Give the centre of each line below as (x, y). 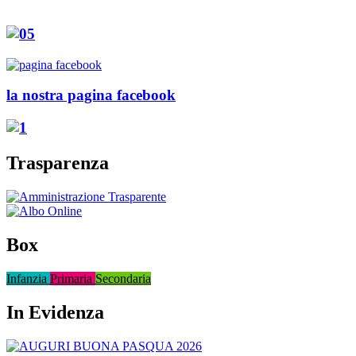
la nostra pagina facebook (91, 95)
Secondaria (123, 278)
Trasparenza (58, 163)
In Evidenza (55, 312)
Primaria (73, 278)
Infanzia (28, 278)
